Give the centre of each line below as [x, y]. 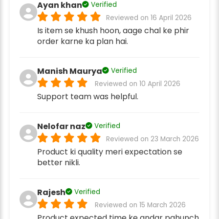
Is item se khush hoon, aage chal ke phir [113, 30]
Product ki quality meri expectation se [110, 152]
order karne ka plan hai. [83, 41]
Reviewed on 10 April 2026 [138, 84]
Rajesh [51, 192]
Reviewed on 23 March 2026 [153, 139]
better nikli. [59, 162]
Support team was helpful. [88, 96]
